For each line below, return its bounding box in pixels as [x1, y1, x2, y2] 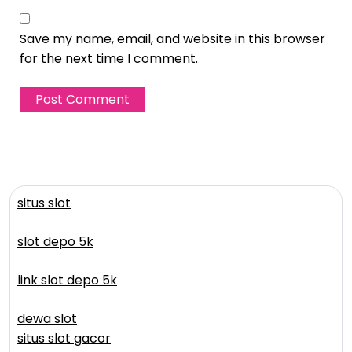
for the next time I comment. [20, 49, 198, 68]
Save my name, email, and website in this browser [20, 30, 325, 49]
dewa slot [17, 310, 77, 328]
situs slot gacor [17, 329, 111, 348]
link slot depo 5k [17, 271, 117, 290]
